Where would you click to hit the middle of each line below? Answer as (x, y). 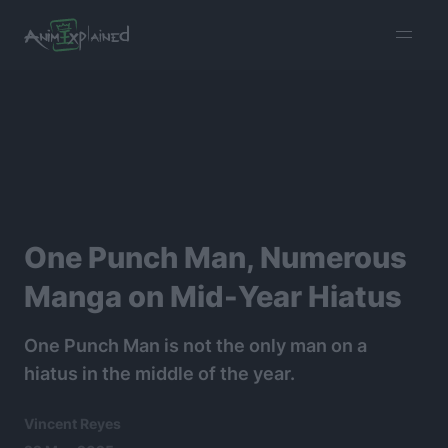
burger (410, 23)
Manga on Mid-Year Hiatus (213, 296)
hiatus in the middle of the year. (159, 373)
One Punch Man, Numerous (215, 257)
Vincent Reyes (72, 423)
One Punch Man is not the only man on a (195, 345)
